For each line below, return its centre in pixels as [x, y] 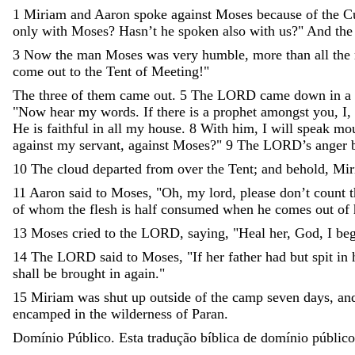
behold [305, 168]
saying [206, 233]
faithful [70, 128]
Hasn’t [140, 31]
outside [170, 297]
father [247, 256]
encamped [42, 313]
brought [83, 273]
